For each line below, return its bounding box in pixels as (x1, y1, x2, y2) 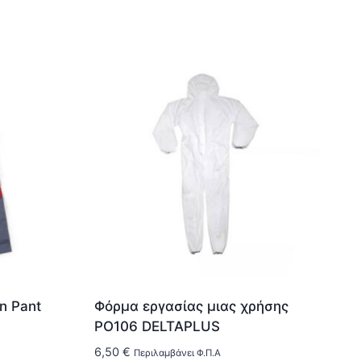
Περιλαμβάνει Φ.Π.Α (133, 346, 221, 359)
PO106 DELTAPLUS (93, 317, 220, 334)
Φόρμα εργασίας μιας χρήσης (93, 297, 288, 314)
